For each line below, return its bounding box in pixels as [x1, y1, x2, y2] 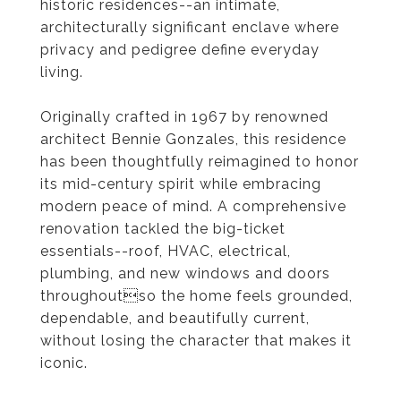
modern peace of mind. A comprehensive [40, 198, 346, 215]
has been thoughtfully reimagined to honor [40, 153, 359, 170]
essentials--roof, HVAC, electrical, [40, 243, 291, 260]
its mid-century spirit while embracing [40, 175, 321, 192]
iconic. [40, 354, 88, 371]
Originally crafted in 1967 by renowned [40, 108, 328, 125]
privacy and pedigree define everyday [40, 41, 320, 58]
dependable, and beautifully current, [40, 310, 310, 327]
